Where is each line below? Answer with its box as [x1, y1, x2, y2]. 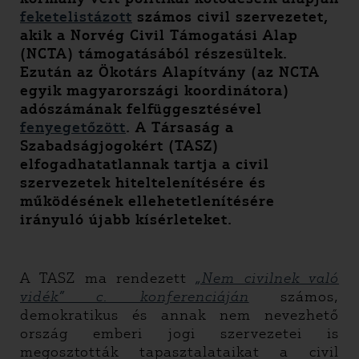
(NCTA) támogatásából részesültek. [20, 45, 288, 63]
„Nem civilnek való [196, 269, 340, 287]
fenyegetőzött [20, 119, 126, 136]
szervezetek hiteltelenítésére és [20, 174, 266, 192]
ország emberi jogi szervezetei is [20, 325, 339, 342]
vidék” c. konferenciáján [20, 288, 249, 305]
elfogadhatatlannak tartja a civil [20, 155, 269, 173]
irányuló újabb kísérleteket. [20, 211, 232, 228]
